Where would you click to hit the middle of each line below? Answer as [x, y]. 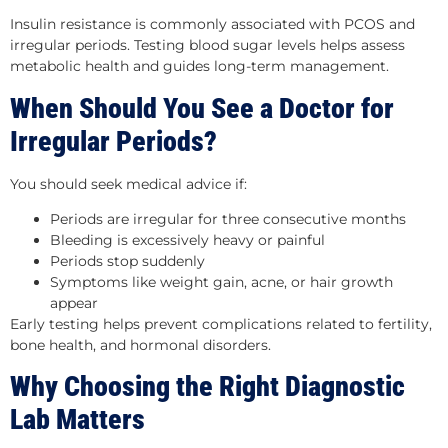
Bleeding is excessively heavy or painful [187, 239]
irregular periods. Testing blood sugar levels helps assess [207, 45]
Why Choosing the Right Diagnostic [207, 387]
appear [74, 302]
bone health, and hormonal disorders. [140, 344]
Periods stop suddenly [127, 260]
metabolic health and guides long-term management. [199, 66]
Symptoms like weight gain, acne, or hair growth [221, 281]
